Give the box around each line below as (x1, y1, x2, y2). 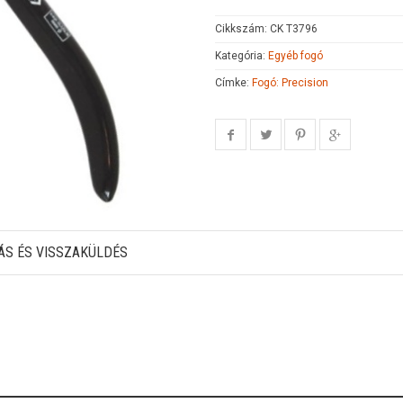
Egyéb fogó (268, 49, 323, 62)
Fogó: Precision (252, 76, 328, 89)
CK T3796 (270, 22, 318, 35)
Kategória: (215, 49, 268, 62)
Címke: (215, 76, 252, 89)
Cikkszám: (215, 22, 270, 35)
